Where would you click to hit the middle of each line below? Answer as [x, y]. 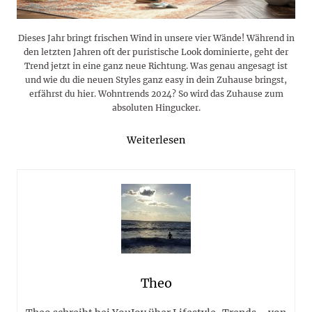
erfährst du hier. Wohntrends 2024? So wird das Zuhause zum [156, 94]
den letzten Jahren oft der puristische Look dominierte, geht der [156, 52]
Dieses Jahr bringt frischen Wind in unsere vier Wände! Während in [156, 38]
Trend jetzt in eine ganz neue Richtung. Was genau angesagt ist [156, 66]
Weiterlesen [156, 140]
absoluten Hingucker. [156, 108]
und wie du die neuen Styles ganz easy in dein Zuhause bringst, [156, 80]
